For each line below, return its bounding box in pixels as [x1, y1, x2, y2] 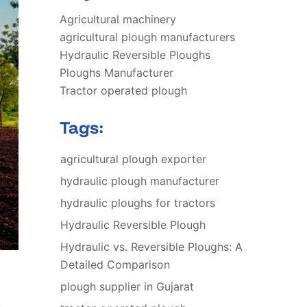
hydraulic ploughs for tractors [60, 196, 215, 210]
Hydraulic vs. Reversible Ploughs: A [60, 240, 243, 254]
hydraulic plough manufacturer [60, 174, 219, 188]
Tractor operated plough [59, 84, 187, 98]
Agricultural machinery [59, 12, 176, 27]
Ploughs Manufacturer [59, 66, 173, 80]
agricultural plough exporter [60, 152, 206, 167]
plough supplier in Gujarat [60, 280, 194, 294]
